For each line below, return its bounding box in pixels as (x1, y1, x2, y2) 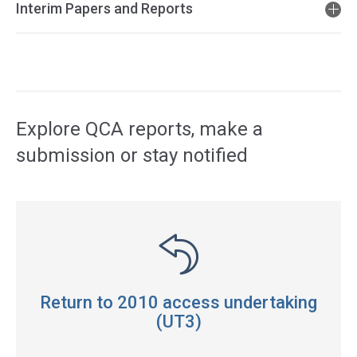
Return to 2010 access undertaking (40, 292, 317, 312)
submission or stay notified (16, 144, 248, 167)
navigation (15, 101, 72, 116)
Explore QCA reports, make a (16, 118, 263, 140)
